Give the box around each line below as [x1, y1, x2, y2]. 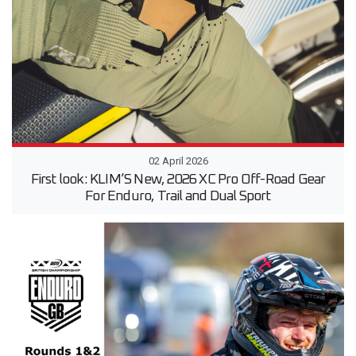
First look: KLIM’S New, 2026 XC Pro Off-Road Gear [30, 172, 326, 187]
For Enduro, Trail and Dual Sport [85, 188, 271, 203]
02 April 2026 [148, 154, 208, 167]
